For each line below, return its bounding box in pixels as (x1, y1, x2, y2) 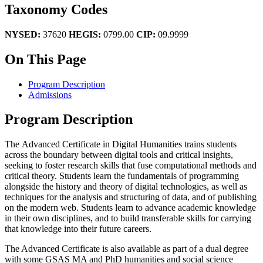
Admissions (28, 89, 72, 100)
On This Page (5, 51, 86, 67)
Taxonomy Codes (5, 1, 107, 17)
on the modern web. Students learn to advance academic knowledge (5, 203, 256, 213)
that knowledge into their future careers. (5, 224, 151, 234)
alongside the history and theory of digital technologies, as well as (5, 181, 247, 192)
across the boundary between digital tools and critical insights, (5, 150, 233, 160)
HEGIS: (69, 29, 103, 39)
